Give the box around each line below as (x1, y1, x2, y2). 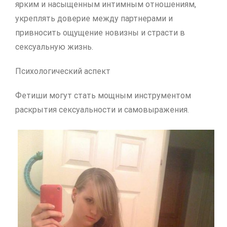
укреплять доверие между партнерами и (15, 14, 173, 23)
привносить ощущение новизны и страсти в (15, 28, 185, 37)
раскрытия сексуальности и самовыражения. (15, 105, 189, 115)
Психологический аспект (15, 66, 110, 76)
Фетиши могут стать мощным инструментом (15, 91, 191, 100)
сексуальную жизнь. (15, 42, 93, 52)
